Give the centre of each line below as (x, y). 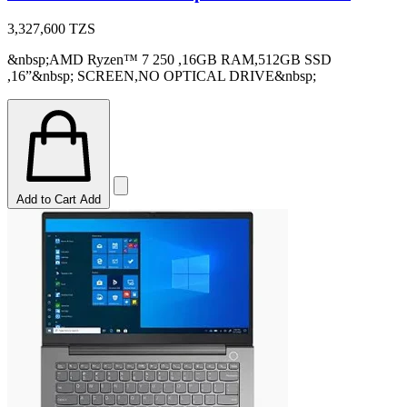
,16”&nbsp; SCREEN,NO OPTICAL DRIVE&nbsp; (162, 76)
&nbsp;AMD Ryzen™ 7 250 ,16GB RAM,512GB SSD (169, 60)
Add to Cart (46, 200)
